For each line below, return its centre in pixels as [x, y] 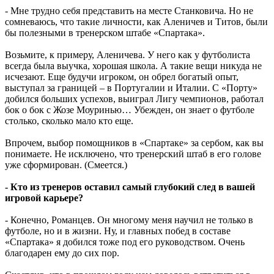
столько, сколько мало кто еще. [69, 120]
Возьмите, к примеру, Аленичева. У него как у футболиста [128, 54]
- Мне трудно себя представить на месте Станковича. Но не [129, 10]
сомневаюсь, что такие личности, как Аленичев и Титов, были [136, 21]
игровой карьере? [44, 198]
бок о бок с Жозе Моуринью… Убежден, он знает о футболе [130, 109]
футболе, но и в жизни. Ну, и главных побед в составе [118, 231]
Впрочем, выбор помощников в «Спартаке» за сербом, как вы [134, 143]
